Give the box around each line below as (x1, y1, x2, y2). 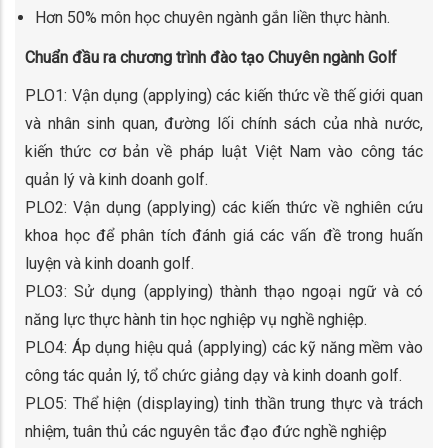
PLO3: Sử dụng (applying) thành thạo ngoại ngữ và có (25, 282, 423, 302)
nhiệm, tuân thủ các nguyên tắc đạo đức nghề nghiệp (25, 422, 387, 442)
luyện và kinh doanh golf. (25, 254, 194, 274)
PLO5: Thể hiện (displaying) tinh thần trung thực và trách (25, 394, 423, 414)
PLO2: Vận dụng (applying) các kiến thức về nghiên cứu (25, 198, 423, 218)
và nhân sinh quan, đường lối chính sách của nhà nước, (25, 114, 423, 134)
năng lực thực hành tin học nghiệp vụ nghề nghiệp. (25, 310, 367, 330)
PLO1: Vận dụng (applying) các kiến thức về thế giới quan (25, 86, 423, 106)
